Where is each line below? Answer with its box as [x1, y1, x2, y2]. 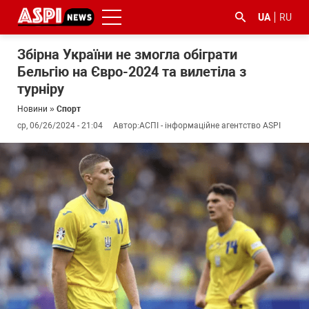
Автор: [113, 121, 139, 130]
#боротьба [43, 149, 99, 162]
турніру [17, 81, 64, 97]
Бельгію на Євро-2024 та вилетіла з [17, 63, 246, 80]
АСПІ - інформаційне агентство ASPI [139, 121, 281, 130]
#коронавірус [200, 149, 270, 162]
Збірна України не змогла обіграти [17, 46, 237, 63]
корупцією [43, 177, 97, 190]
